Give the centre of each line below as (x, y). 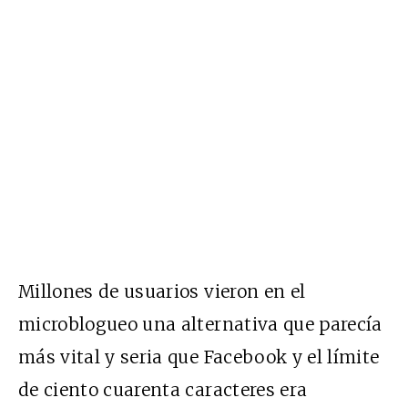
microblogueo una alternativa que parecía (200, 324)
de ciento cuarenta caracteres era (163, 389)
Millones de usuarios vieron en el (162, 291)
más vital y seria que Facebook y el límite (199, 357)
